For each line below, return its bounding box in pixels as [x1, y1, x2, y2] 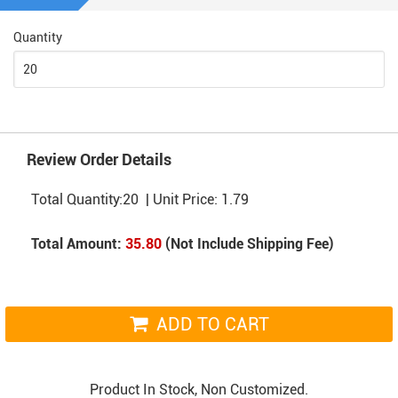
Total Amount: [31, 235, 122, 252]
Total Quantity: [31, 191, 123, 208]
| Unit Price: [139, 191, 221, 208]
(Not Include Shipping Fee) [162, 235, 334, 252]
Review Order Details [27, 150, 171, 169]
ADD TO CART [155, 314, 269, 335]
